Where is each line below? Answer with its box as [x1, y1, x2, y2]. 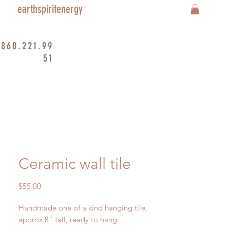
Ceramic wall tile [18, 155, 131, 173]
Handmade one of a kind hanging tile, [18, 203, 147, 213]
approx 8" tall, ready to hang [18, 215, 117, 224]
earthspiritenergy [17, 2, 83, 16]
